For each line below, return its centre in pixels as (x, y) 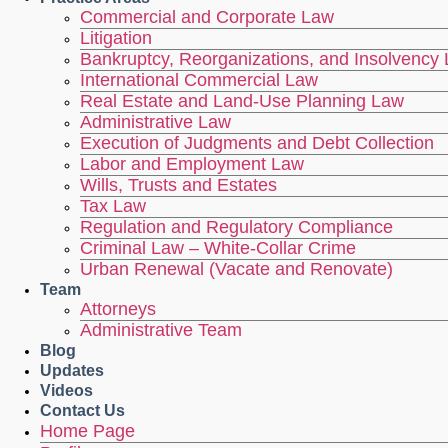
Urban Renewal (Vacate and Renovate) (236, 269)
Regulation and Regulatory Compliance (236, 227)
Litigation (116, 38)
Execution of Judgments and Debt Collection (257, 143)
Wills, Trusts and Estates (178, 185)
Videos (66, 391)
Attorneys (118, 309)
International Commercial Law (199, 80)
